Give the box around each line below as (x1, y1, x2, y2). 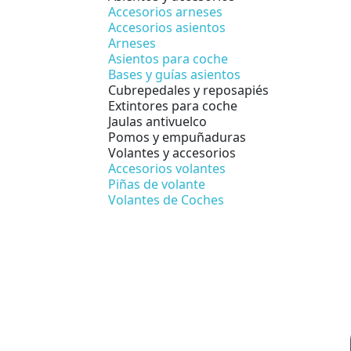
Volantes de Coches (108, 190, 224, 208)
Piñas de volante (108, 175, 205, 193)
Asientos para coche (108, 49, 228, 67)
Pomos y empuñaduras (108, 128, 246, 146)
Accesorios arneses (108, 2, 223, 20)
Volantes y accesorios (108, 143, 236, 161)
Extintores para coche (108, 96, 237, 114)
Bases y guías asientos (108, 65, 241, 83)
